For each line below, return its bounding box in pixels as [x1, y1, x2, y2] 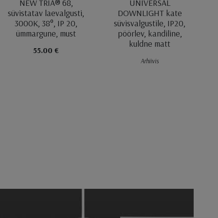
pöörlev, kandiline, [117, 27, 182, 39]
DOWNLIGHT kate [117, 7, 182, 18]
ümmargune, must [16, 27, 76, 39]
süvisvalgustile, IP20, [114, 17, 186, 29]
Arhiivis [141, 56, 159, 65]
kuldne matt [129, 37, 171, 49]
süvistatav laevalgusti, [8, 7, 85, 18]
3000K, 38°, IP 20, [15, 17, 78, 29]
